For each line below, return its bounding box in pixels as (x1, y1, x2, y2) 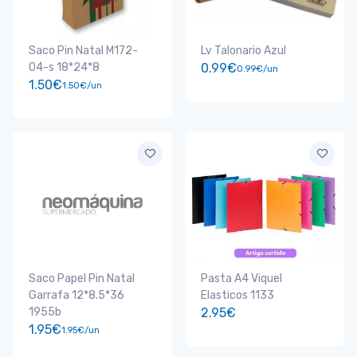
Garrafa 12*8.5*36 (29, 288, 124, 303)
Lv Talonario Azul (201, 44, 286, 58)
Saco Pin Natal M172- (29, 44, 138, 58)
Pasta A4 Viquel (201, 272, 282, 286)
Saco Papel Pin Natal (29, 272, 135, 286)
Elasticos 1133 (201, 288, 274, 303)
